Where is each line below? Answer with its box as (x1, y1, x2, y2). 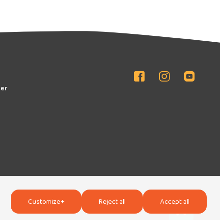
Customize (27, 196, 60, 209)
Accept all (160, 196, 190, 209)
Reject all (98, 196, 126, 209)
